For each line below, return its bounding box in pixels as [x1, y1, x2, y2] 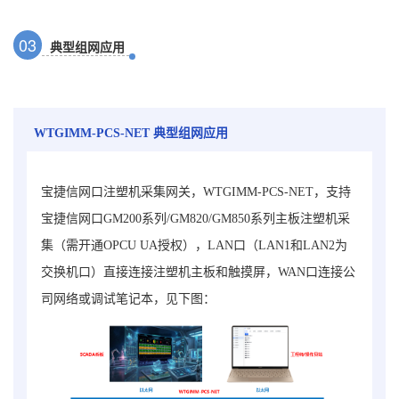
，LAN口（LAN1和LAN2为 [195, 238, 347, 252]
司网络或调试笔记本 [41, 291, 153, 305]
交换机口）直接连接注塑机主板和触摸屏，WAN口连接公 [41, 265, 355, 279]
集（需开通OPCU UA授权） [41, 238, 195, 252]
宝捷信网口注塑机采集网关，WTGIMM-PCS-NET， [41, 184, 326, 199]
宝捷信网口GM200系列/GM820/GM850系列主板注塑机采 [41, 211, 350, 225]
